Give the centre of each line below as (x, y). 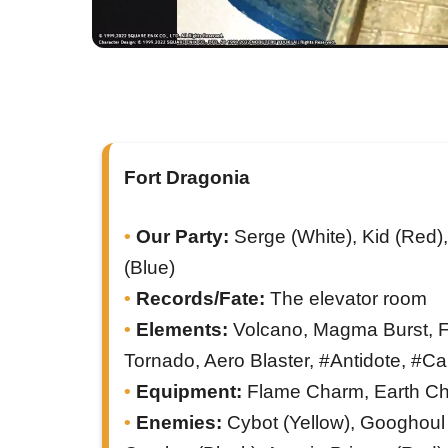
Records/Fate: (200, 298)
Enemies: (179, 422)
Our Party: (182, 236)
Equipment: (189, 391)
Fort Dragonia (187, 177)
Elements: (182, 329)
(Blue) (149, 267)
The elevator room (346, 298)
